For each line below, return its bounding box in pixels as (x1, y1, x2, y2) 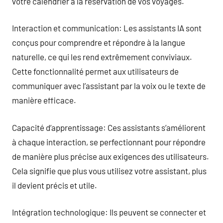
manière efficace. (12, 95, 76, 105)
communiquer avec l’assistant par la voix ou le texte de (12, 81, 206, 91)
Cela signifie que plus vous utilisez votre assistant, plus (12, 165, 207, 176)
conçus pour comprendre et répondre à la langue (12, 37, 185, 47)
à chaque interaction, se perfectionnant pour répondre (12, 136, 206, 147)
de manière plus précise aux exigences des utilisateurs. (12, 151, 209, 161)
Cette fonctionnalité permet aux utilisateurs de (12, 66, 179, 76)
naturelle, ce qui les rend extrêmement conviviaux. (12, 52, 192, 62)
